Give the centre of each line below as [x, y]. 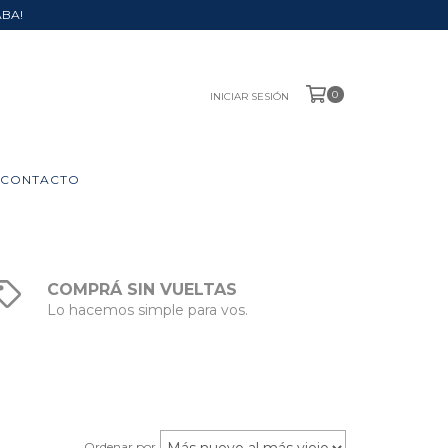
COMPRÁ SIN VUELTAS [142, 289]
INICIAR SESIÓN [249, 96]
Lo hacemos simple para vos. [148, 310]
